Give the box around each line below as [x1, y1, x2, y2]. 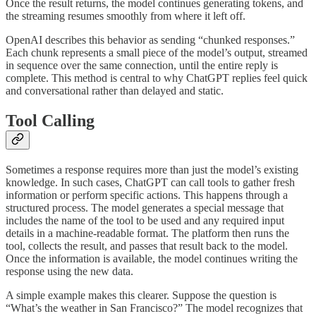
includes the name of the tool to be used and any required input [6, 214, 284, 226]
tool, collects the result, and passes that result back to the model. [6, 239, 288, 252]
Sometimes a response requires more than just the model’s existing [6, 163, 298, 176]
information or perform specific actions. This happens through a [6, 188, 288, 201]
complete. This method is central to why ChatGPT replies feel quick [6, 71, 308, 84]
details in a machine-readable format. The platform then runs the [6, 226, 289, 239]
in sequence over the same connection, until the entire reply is [6, 59, 278, 71]
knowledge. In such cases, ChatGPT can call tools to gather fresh [6, 176, 295, 188]
